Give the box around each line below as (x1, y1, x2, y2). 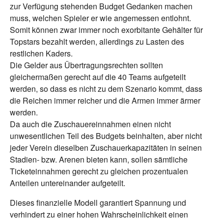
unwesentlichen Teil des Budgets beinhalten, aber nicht (10, 130, 202, 142)
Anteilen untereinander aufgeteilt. (10, 177, 125, 189)
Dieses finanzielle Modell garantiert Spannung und (10, 197, 186, 209)
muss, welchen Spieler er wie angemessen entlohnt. (10, 12, 191, 24)
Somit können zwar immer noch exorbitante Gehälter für (10, 24, 203, 36)
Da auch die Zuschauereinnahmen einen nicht (10, 118, 171, 130)
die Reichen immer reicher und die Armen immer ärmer (10, 95, 200, 107)
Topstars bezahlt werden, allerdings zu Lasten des (10, 36, 184, 48)
